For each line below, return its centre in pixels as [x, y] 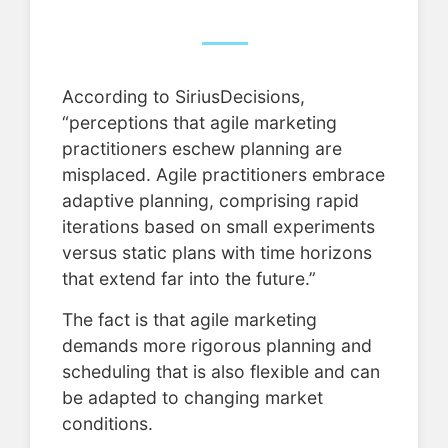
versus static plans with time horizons [217, 253]
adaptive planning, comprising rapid [210, 201]
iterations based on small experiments [218, 227]
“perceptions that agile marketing [199, 123]
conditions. [107, 423]
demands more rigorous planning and [217, 345]
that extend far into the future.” [189, 279]
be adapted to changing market [192, 397]
